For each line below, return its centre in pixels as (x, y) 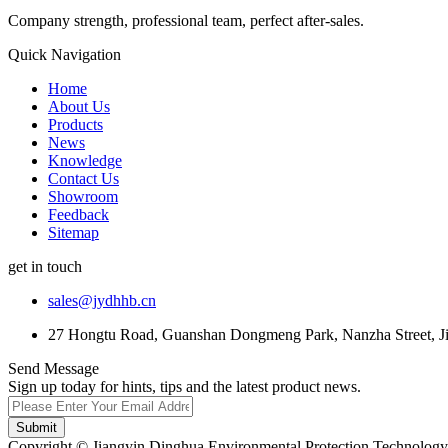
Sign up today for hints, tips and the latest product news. (184, 386)
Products (75, 124)
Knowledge (85, 160)
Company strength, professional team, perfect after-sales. (186, 20)
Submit (36, 427)
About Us (79, 106)
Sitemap (73, 232)
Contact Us (83, 178)
